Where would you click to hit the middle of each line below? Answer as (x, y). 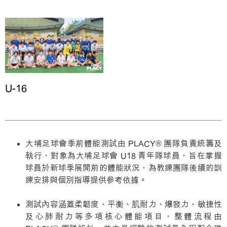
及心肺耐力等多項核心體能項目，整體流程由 (124, 217)
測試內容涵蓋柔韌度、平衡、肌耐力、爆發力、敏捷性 (124, 204)
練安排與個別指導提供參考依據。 (86, 180)
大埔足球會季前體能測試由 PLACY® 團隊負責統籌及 (124, 144)
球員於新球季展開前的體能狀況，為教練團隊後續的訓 (124, 168)
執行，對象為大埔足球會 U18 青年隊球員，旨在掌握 (124, 156)
